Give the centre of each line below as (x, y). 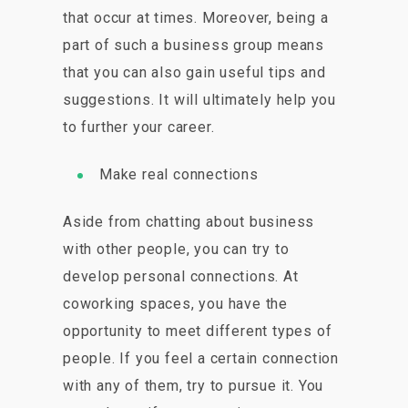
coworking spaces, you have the (176, 304)
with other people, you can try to (176, 250)
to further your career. (139, 127)
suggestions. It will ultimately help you (199, 100)
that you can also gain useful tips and (194, 73)
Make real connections (179, 175)
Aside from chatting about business (189, 222)
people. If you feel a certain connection (201, 359)
